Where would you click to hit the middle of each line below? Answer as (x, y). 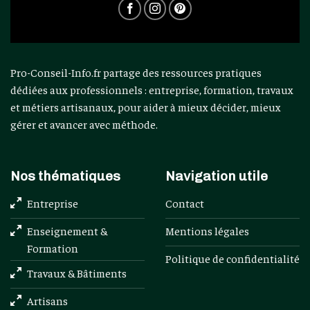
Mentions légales (207, 231)
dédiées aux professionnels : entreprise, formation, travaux (152, 89)
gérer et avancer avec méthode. (84, 124)
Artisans (47, 300)
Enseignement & (67, 231)
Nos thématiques (65, 176)
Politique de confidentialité (232, 258)
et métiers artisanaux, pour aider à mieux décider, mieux (146, 106)
